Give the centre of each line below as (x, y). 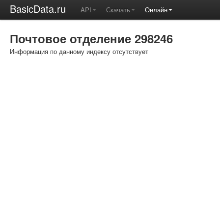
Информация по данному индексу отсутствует (79, 51)
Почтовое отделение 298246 (91, 38)
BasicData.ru (38, 9)
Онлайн (156, 10)
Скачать (118, 10)
